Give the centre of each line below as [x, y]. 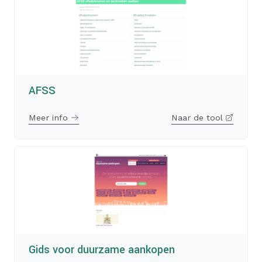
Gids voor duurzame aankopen [102, 250]
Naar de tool [198, 117]
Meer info [50, 117]
